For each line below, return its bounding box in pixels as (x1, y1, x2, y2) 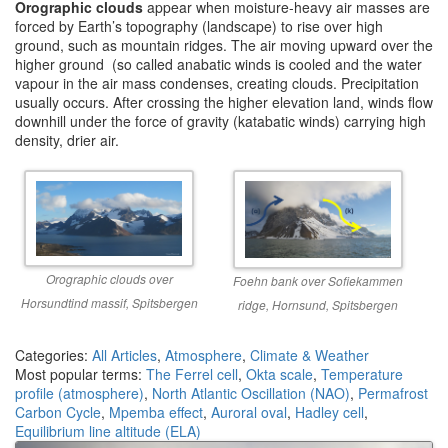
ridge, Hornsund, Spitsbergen (238, 296, 399, 314)
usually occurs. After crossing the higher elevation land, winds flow (15, 91, 433, 112)
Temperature (321, 364, 403, 385)
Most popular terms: (15, 364, 146, 385)
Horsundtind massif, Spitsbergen (20, 294, 198, 312)
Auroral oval (211, 402, 287, 423)
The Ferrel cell (146, 364, 238, 385)
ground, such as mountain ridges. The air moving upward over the (15, 34, 433, 55)
